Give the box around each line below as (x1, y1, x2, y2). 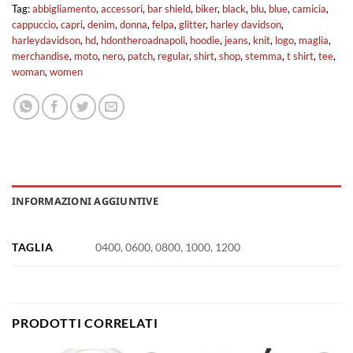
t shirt (287, 50, 314, 63)
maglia (299, 34, 329, 47)
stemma (245, 50, 282, 63)
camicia (292, 2, 326, 16)
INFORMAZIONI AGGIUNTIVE (12, 194, 158, 209)
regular (158, 50, 189, 63)
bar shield (147, 2, 191, 16)
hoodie (190, 34, 220, 47)
